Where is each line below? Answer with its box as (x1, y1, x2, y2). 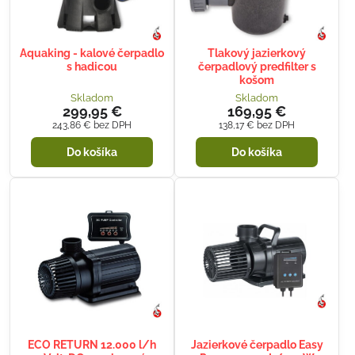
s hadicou (67, 60, 117, 73)
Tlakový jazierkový (208, 47, 306, 59)
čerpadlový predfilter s (197, 60, 316, 73)
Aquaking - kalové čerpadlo (20, 47, 164, 59)
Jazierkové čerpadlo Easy (190, 338, 323, 352)
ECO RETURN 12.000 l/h (28, 338, 156, 352)
